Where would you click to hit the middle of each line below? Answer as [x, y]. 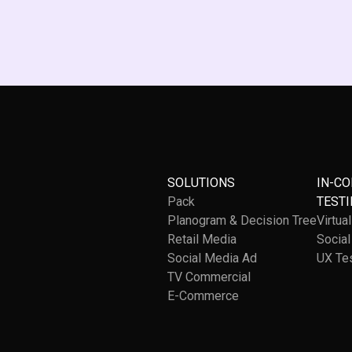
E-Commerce [203, 296]
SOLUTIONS [201, 183]
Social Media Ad [212, 258]
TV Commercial [209, 277]
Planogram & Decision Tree [242, 220]
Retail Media [202, 239]
